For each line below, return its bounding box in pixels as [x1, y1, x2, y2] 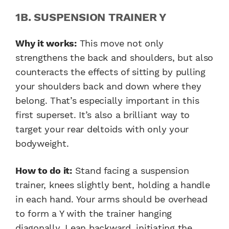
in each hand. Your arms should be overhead [15, 193, 208, 204]
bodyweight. [15, 138, 69, 149]
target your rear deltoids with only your [15, 123, 189, 134]
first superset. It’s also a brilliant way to [15, 109, 190, 120]
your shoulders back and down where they [15, 80, 201, 91]
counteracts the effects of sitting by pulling [15, 66, 205, 77]
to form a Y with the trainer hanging [15, 208, 172, 219]
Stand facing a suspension [72, 165, 189, 176]
